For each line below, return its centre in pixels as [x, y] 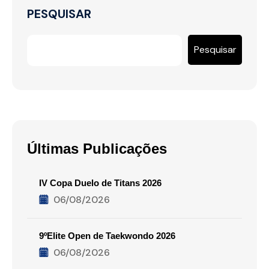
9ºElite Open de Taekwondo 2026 [107, 236]
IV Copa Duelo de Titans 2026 [100, 183]
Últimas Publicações [97, 149]
